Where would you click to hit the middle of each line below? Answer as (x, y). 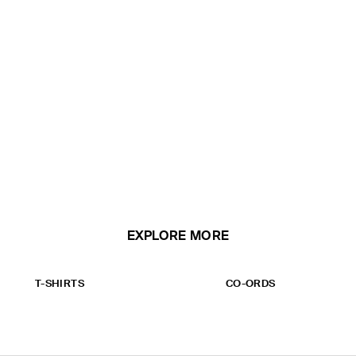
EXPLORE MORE (178, 237)
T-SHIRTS (60, 284)
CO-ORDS (250, 284)
